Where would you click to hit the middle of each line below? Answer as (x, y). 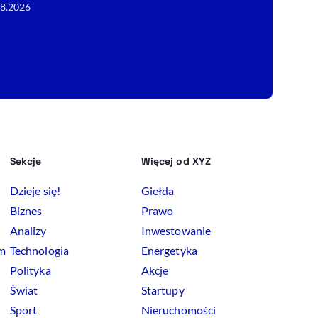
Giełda (158, 191)
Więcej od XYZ (176, 161)
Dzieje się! (35, 191)
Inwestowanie (176, 231)
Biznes (26, 211)
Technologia (39, 251)
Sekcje (26, 161)
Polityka (31, 270)
